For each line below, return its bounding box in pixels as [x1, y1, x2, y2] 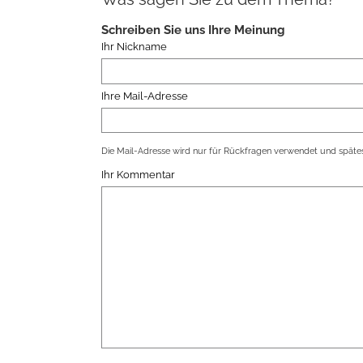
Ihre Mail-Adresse [100, 89, 188, 102]
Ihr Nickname [100, 41, 167, 53]
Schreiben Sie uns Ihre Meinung [100, 23, 285, 38]
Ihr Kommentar [100, 168, 175, 181]
